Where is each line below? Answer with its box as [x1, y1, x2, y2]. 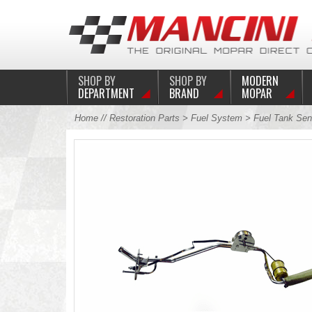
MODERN [241, 72, 279, 89]
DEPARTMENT [77, 85, 134, 102]
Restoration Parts [109, 113, 180, 123]
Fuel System [190, 113, 242, 123]
